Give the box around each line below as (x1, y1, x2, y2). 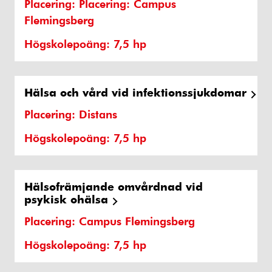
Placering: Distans (24, 107, 117, 121)
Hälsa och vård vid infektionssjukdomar (24, 85, 246, 100)
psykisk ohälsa (24, 192, 108, 206)
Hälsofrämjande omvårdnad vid (24, 179, 203, 194)
